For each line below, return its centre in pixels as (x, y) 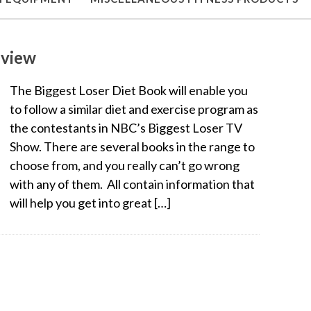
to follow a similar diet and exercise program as (134, 109)
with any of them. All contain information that (132, 184)
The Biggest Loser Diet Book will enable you (129, 90)
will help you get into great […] (90, 202)
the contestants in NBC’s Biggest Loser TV (126, 127)
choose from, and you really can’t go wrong (125, 165)
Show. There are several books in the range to (132, 146)
